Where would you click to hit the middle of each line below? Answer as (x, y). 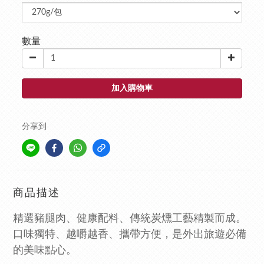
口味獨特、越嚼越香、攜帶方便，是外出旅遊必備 (130, 235)
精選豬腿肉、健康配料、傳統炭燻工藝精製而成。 (130, 219)
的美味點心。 (45, 250)
